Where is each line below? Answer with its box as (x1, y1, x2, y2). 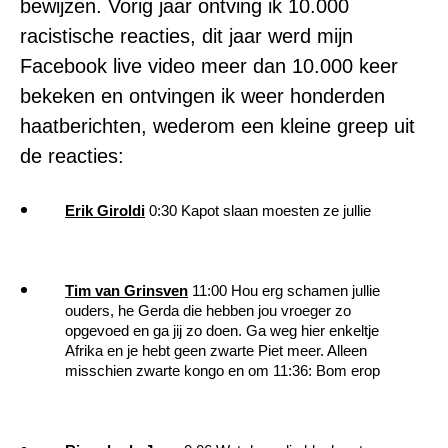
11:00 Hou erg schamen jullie (188, 282, 380, 299)
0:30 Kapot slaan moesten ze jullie (145, 202, 371, 219)
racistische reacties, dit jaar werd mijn (20, 25, 353, 47)
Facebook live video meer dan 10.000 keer (20, 55, 398, 77)
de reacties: (20, 145, 124, 167)
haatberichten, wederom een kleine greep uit (20, 115, 415, 137)
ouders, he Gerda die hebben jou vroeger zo (65, 302, 351, 319)
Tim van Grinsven (65, 282, 188, 299)
